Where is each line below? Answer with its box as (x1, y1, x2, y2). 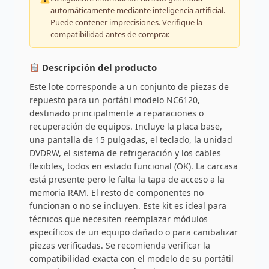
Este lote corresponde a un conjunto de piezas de (29, 81, 229, 93)
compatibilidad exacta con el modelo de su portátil (29, 253, 234, 265)
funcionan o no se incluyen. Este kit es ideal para (29, 200, 226, 212)
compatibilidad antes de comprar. (50, 29, 169, 40)
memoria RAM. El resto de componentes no (29, 187, 204, 199)
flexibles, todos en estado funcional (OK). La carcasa (29, 160, 238, 172)
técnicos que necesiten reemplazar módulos (29, 213, 208, 225)
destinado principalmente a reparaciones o (29, 107, 204, 119)
